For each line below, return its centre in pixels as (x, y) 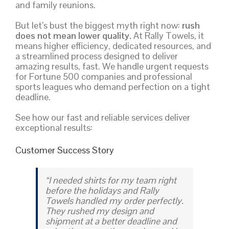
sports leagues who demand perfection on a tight (113, 86)
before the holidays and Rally (102, 190)
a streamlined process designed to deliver (97, 56)
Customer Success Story (65, 150)
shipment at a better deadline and (111, 221)
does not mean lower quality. (73, 35)
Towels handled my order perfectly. (114, 200)
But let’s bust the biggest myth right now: (99, 25)
